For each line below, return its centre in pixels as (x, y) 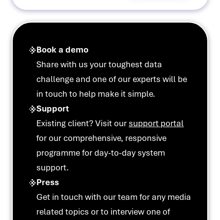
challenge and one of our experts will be (112, 79)
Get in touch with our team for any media (114, 197)
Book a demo (62, 50)
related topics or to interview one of (103, 212)
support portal (156, 123)
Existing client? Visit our (82, 123)
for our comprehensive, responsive (101, 138)
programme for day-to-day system (101, 153)
